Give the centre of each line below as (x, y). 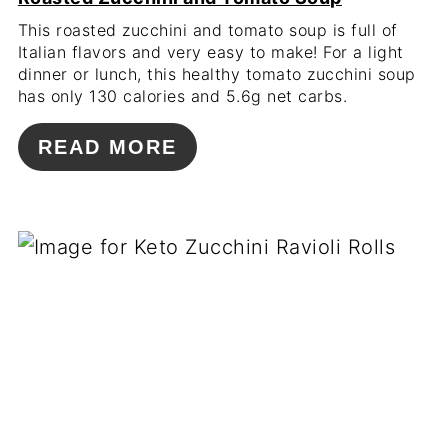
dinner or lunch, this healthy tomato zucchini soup (216, 74)
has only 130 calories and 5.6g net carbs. (182, 96)
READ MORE (107, 147)
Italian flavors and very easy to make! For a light (210, 52)
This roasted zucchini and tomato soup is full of (207, 30)
